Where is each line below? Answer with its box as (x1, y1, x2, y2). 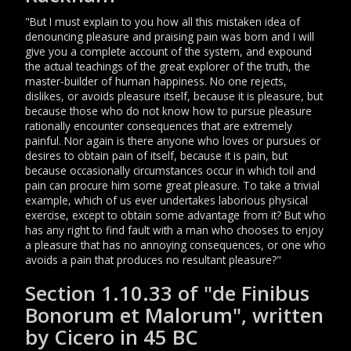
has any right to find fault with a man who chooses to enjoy (25, 223, 324, 237)
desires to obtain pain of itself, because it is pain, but (25, 148, 288, 163)
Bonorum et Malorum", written (25, 302, 324, 329)
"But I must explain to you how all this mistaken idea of (25, 14, 300, 29)
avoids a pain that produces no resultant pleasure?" (25, 252, 281, 267)
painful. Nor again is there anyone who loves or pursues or (25, 133, 320, 148)
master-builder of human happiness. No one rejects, (25, 74, 287, 89)
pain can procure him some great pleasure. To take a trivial (25, 178, 320, 193)
